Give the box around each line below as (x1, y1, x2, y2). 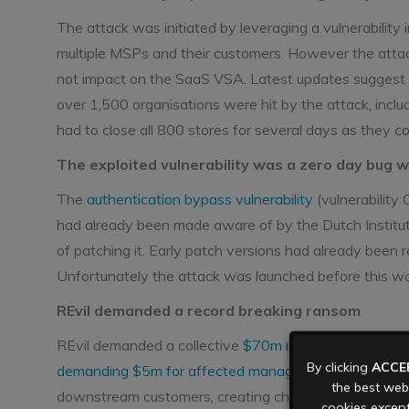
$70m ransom (243, 336, 334, 354)
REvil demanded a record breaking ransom (57, 301, 361, 320)
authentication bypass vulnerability (87, 190, 313, 208)
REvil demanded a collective (57, 336, 243, 354)
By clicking (307, 359, 372, 376)
